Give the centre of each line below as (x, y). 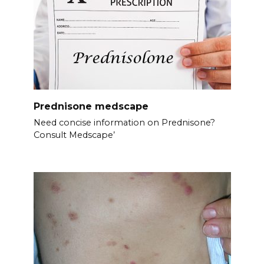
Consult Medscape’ (74, 135)
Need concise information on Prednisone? (124, 123)
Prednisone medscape (91, 106)
